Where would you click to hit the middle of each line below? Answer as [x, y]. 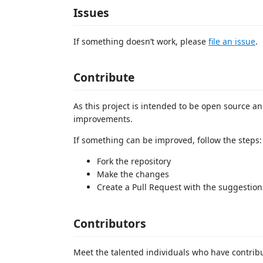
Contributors [110, 223]
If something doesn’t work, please [141, 41]
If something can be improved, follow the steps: [168, 140]
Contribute [104, 77]
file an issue [232, 41]
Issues [91, 12]
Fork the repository [134, 161]
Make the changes [133, 174]
